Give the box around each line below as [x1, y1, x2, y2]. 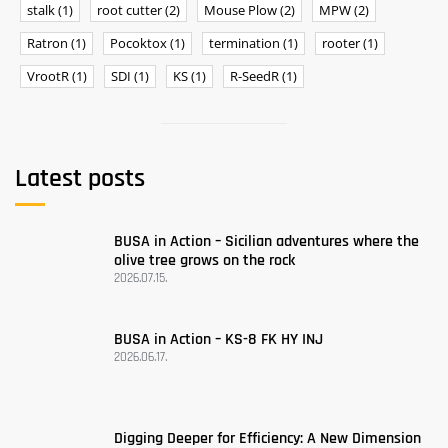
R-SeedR [230, 66, 282, 85]
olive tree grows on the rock [113, 249, 295, 271]
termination [209, 33, 283, 52]
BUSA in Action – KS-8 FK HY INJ [113, 329, 323, 351]
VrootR [27, 66, 72, 85]
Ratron [27, 33, 71, 52]
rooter [322, 33, 363, 52]
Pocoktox [110, 33, 170, 52]
